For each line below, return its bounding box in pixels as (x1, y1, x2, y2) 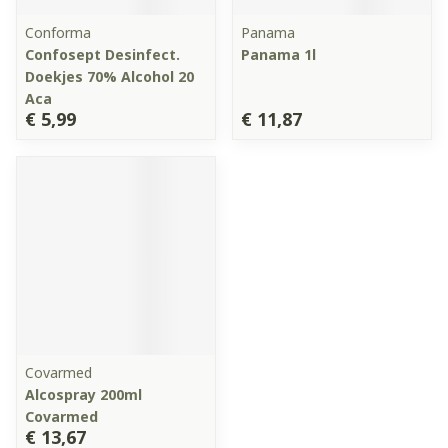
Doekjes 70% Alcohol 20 (25, 67, 194, 86)
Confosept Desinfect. (25, 45, 180, 64)
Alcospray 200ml (25, 385, 142, 404)
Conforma (25, 23, 91, 42)
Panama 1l (241, 45, 316, 64)
